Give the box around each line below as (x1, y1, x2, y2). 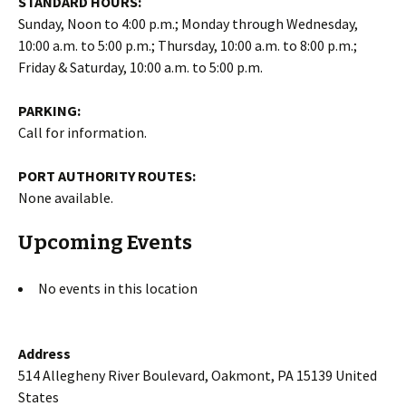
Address (18, 344, 71, 362)
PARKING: (18, 101, 81, 120)
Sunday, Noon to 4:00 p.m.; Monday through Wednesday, (18, 14, 358, 33)
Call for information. (18, 123, 147, 141)
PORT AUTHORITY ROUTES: (18, 167, 196, 185)
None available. (18, 188, 113, 207)
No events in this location (38, 279, 198, 297)
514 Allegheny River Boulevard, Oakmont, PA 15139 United (18, 366, 377, 384)
